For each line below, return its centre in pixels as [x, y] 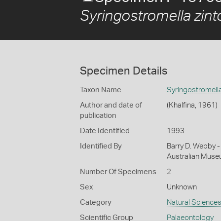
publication [98, 116]
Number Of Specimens [118, 172]
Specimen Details [124, 71]
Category [96, 203]
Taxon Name [101, 90]
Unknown [182, 187]
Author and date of [111, 105]
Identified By [101, 146]
